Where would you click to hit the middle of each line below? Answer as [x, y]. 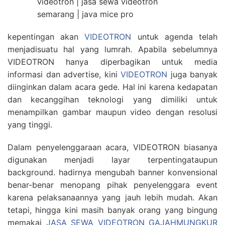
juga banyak [192, 74]
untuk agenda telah [175, 37]
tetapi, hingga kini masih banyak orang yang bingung [113, 210]
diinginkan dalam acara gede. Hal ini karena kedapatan [113, 87]
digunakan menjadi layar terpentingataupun [113, 160]
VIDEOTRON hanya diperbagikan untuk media [113, 62]
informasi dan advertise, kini [64, 74]
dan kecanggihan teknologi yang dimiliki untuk [113, 99]
